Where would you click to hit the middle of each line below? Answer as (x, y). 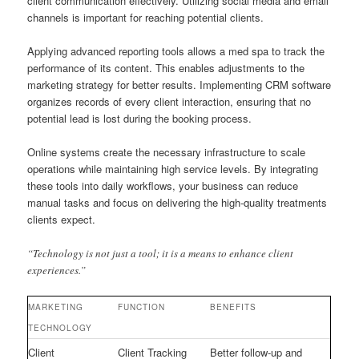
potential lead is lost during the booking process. (140, 119)
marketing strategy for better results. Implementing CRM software (179, 85)
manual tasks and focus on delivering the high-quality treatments (177, 203)
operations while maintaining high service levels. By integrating (173, 169)
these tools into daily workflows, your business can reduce (163, 186)
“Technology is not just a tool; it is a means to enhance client (161, 253)
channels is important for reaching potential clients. (146, 18)
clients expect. (62, 220)
